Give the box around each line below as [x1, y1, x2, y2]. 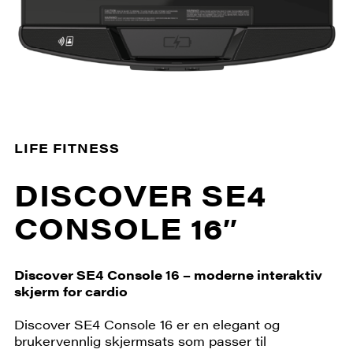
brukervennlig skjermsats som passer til [13, 332, 266, 351]
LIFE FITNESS [13, 139, 120, 158]
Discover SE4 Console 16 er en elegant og [13, 315, 280, 334]
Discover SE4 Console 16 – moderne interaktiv [13, 266, 322, 284]
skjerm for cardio [13, 282, 128, 301]
